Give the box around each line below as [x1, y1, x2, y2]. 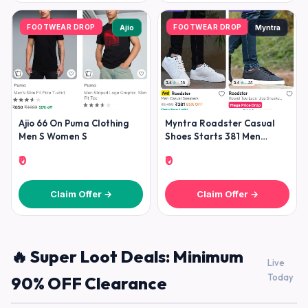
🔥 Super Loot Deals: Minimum [11, 246, 243, 267]
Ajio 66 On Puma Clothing [19, 118, 129, 129]
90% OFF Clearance [11, 273, 167, 294]
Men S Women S [19, 131, 87, 142]
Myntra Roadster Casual [165, 118, 275, 129]
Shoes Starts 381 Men [165, 131, 261, 142]
